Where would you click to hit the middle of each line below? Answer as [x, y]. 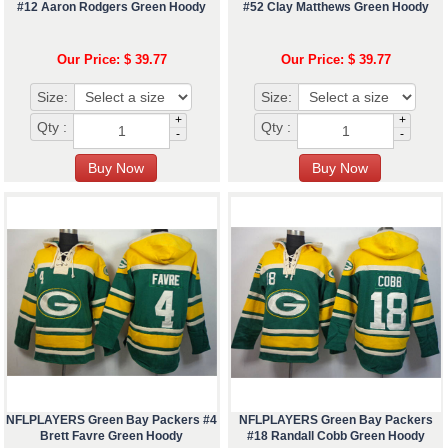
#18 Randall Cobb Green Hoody [335, 436]
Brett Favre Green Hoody [112, 436]
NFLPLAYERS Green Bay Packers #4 [112, 420]
